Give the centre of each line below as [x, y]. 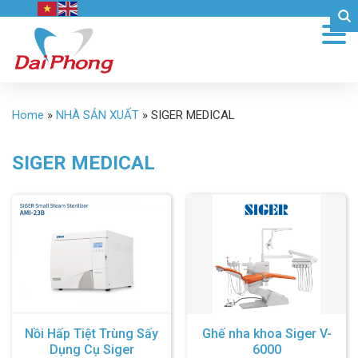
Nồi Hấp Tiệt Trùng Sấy [91, 333]
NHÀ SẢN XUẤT [97, 115]
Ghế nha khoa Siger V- [267, 333]
